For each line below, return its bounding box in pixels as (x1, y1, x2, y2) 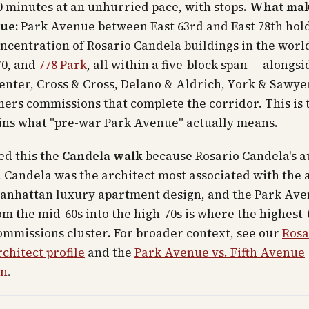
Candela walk (62, 148, 143, 164)
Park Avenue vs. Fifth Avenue (134, 244, 305, 261)
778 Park (39, 57, 87, 73)
